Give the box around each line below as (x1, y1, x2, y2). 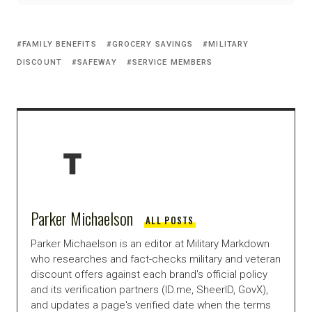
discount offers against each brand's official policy (31, 267, 267, 281)
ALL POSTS (146, 212, 194, 227)
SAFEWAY (77, 57, 117, 67)
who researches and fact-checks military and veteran (31, 252, 281, 265)
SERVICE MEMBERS (132, 57, 213, 67)
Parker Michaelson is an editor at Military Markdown (31, 237, 270, 250)
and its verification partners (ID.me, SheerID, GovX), (31, 283, 268, 296)
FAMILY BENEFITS (22, 39, 97, 49)
